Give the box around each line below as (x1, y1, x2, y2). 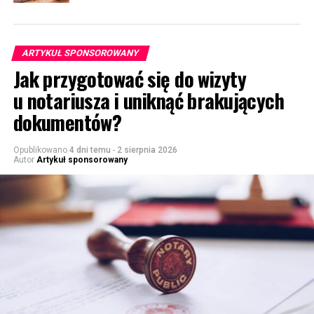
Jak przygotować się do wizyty (13, 63, 246, 93)
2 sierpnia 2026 (116, 144, 177, 155)
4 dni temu (69, 144, 111, 155)
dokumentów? (13, 107, 122, 137)
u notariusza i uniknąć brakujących (13, 85, 285, 115)
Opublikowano (13, 144, 67, 155)
